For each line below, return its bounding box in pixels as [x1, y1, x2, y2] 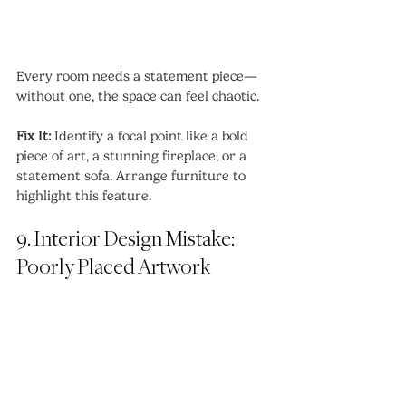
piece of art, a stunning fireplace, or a [16, 148, 250, 165]
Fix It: [16, 128, 51, 145]
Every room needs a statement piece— [16, 68, 257, 85]
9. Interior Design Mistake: [16, 228, 237, 252]
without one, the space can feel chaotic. [16, 88, 259, 105]
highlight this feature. [16, 188, 151, 205]
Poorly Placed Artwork [16, 256, 211, 280]
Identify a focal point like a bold [51, 128, 252, 145]
